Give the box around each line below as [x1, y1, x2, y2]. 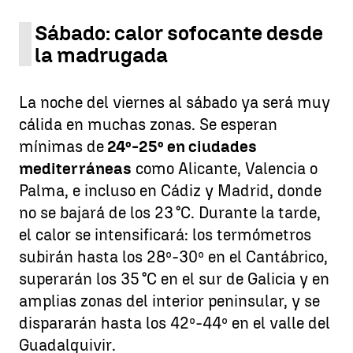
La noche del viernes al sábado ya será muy [19, 93, 330, 112]
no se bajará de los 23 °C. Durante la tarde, [19, 203, 321, 222]
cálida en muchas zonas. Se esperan [19, 115, 277, 134]
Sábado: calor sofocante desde [35, 20, 323, 46]
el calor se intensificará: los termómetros [19, 225, 311, 244]
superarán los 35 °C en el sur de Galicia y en [19, 269, 329, 288]
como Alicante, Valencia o [132, 159, 318, 178]
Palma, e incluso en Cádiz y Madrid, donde [19, 181, 321, 200]
